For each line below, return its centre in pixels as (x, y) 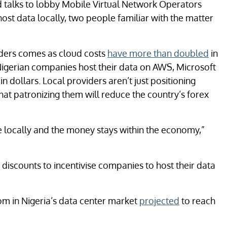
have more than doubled (158, 53)
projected (159, 201)
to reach (197, 201)
